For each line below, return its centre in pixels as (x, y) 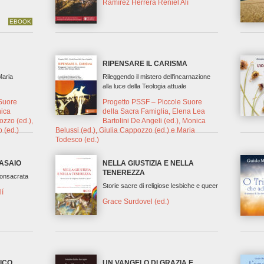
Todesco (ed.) (77, 139)
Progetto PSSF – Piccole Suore (153, 102)
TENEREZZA (124, 173)
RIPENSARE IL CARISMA (145, 64)
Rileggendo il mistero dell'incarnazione (157, 77)
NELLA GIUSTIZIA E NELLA (148, 164)
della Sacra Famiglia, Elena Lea (154, 111)
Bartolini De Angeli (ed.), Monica (154, 121)
